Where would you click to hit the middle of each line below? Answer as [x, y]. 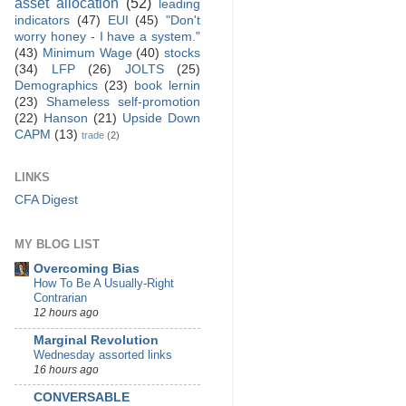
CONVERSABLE [82, 397]
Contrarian [60, 298]
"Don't [183, 20]
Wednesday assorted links [103, 354]
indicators [42, 20]
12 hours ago [66, 313]
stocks [182, 53]
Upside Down [161, 118]
